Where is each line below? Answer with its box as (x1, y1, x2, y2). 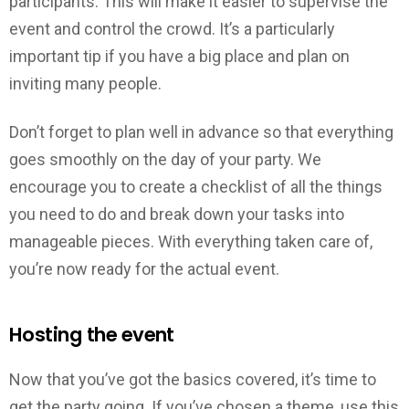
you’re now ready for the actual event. (9, 258, 279, 278)
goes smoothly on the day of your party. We (9, 149, 321, 169)
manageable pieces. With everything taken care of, (9, 231, 372, 251)
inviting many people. (9, 74, 162, 94)
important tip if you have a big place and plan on (9, 47, 350, 67)
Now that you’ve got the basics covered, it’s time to (9, 370, 376, 390)
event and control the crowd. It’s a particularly (9, 19, 335, 39)
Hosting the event (9, 320, 174, 348)
